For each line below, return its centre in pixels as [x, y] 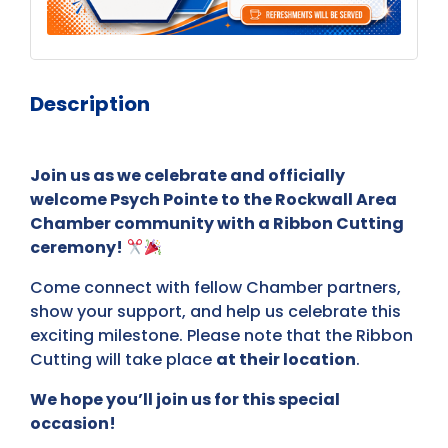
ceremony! [78, 248]
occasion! [73, 424]
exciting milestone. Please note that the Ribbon [221, 336]
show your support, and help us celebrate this [215, 312]
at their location [286, 360]
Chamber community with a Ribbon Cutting [217, 224]
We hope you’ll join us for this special [185, 400]
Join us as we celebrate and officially [187, 176]
